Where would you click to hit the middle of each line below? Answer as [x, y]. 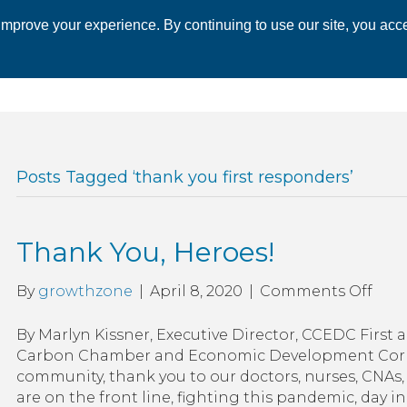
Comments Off [316, 291]
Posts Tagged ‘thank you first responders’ [184, 177]
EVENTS [291, 42]
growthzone [85, 291]
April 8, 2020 [196, 291]
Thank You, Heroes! [145, 252]
